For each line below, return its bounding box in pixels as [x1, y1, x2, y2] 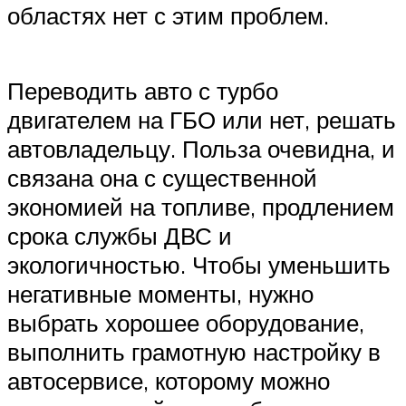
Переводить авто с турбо [7, 76, 278, 106]
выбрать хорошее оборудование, [7, 308, 364, 338]
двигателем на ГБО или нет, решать [7, 105, 396, 135]
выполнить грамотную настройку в [7, 337, 381, 367]
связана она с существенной [7, 163, 317, 193]
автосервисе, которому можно [7, 366, 330, 396]
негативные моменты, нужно [7, 279, 314, 309]
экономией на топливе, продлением [7, 192, 394, 222]
